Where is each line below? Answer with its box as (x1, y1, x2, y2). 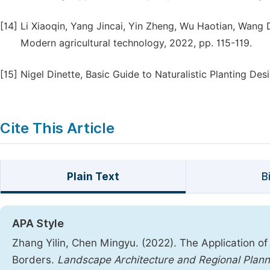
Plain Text (66, 171, 119, 183)
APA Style (12, 217, 64, 230)
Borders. (12, 254, 57, 266)
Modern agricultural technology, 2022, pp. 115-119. (20, 37, 252, 49)
